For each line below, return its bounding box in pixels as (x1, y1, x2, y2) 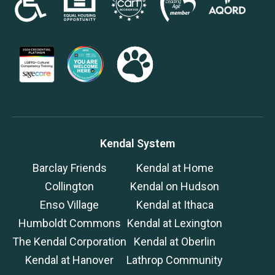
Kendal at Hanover (25, 253, 114, 266)
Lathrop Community (126, 253, 223, 266)
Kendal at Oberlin (134, 234, 215, 248)
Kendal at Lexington (127, 216, 222, 230)
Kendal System (100, 136, 175, 150)
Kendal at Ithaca (136, 198, 214, 211)
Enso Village (40, 198, 99, 211)
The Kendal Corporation (12, 234, 126, 248)
